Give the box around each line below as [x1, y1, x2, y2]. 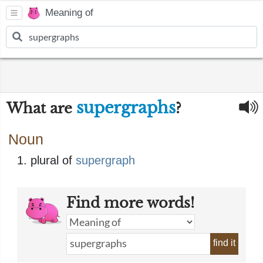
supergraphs [76, 98, 176, 117]
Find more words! [66, 194, 194, 211]
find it [213, 238, 235, 248]
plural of [31, 154, 76, 167]
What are [6, 100, 76, 117]
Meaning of [45, 7, 93, 19]
